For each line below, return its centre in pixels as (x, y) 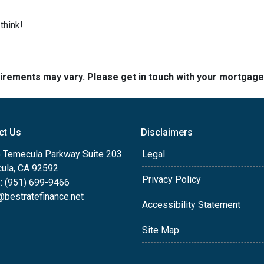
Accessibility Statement (191, 205)
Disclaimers (167, 133)
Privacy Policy (171, 180)
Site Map (161, 230)
